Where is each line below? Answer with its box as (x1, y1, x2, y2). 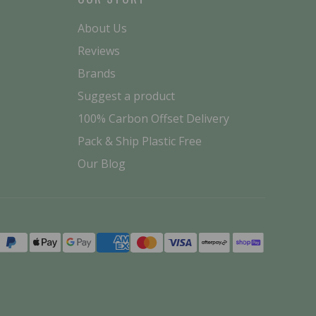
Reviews (77, 43, 120, 59)
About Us (77, 20, 127, 37)
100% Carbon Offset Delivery (77, 111, 229, 127)
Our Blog (77, 156, 126, 172)
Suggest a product (77, 88, 175, 104)
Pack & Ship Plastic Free (77, 133, 202, 150)
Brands (77, 66, 116, 82)
